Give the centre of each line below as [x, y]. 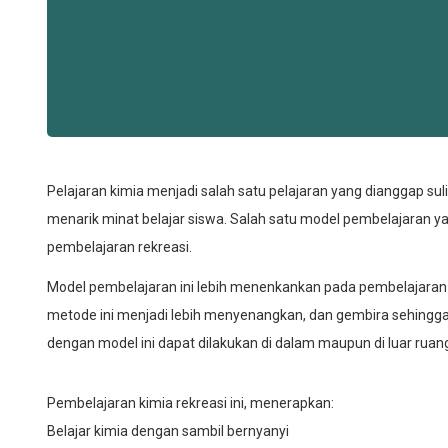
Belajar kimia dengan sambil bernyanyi [168, 430]
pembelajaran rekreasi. [119, 246]
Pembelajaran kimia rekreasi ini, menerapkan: [190, 402]
